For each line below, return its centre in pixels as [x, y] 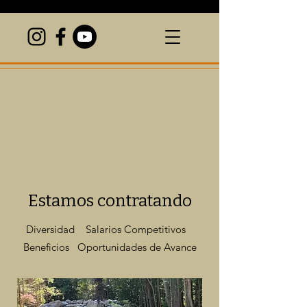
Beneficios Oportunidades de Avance [110, 247]
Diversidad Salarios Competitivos [110, 229]
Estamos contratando [110, 201]
